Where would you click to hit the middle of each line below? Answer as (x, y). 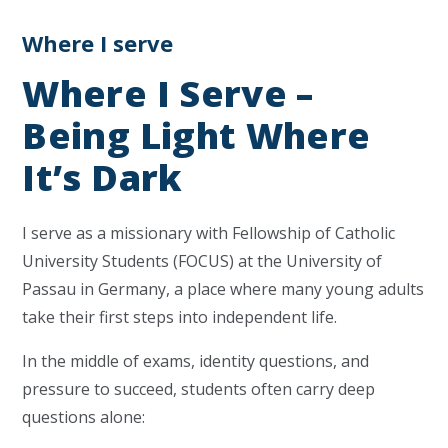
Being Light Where (196, 135)
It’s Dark (102, 177)
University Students (96, 261)
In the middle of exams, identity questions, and (196, 361)
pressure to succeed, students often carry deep (199, 389)
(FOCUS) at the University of (276, 261)
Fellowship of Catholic (314, 233)
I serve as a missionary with (127, 233)
